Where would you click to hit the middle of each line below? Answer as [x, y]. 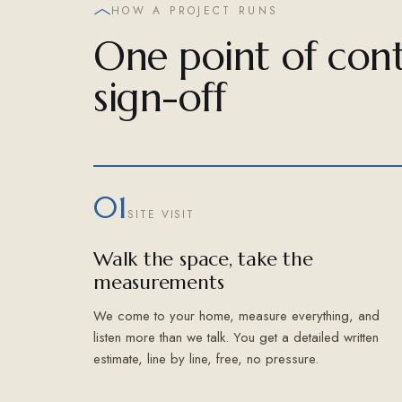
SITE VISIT [162, 215]
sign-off [160, 98]
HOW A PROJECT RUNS [195, 11]
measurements [159, 283]
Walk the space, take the [203, 259]
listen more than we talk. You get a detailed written [236, 338]
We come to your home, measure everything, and [236, 316]
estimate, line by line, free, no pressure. [206, 359]
